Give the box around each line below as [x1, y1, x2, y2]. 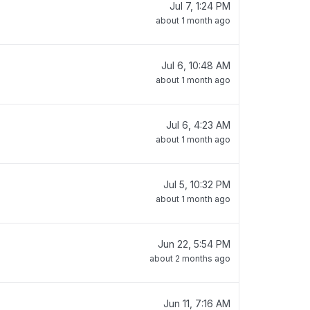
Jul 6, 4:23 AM [166, 119, 230, 131]
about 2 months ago [149, 253, 230, 264]
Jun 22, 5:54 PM [158, 238, 230, 250]
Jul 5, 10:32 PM [163, 179, 230, 190]
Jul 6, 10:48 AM [161, 60, 230, 71]
